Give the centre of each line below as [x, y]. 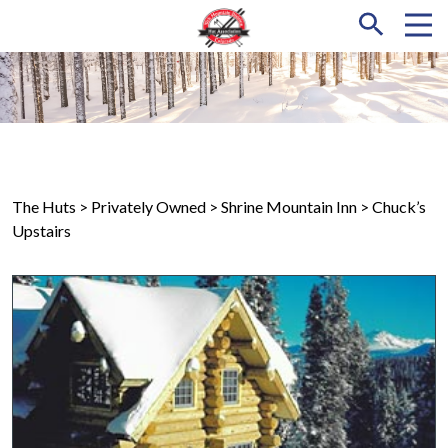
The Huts [44, 206]
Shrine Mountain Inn [289, 206]
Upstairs [41, 230]
